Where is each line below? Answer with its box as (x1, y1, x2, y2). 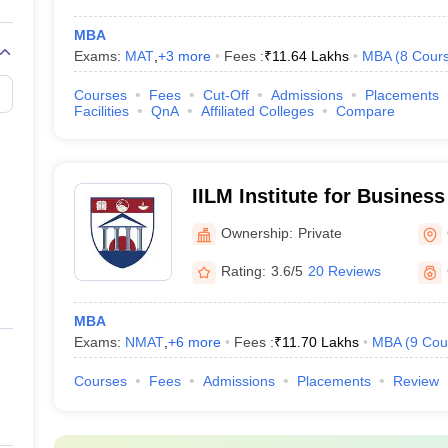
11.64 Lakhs (271, 48, 349, 64)
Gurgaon (191, 211, 275, 233)
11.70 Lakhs (281, 334, 359, 350)
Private (297, 224, 342, 241)
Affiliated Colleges (200, 103, 314, 119)
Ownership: (220, 224, 293, 241)
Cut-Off (202, 87, 249, 103)
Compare (335, 103, 395, 119)
